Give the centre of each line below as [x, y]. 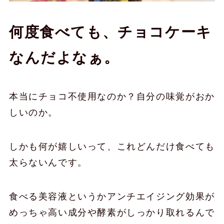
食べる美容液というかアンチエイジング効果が [112, 196]
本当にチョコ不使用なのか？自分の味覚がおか [112, 96]
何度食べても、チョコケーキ [110, 32]
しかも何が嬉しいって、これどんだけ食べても [112, 146]
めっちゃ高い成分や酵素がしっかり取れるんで [112, 212]
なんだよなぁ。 [64, 58]
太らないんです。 [48, 162]
